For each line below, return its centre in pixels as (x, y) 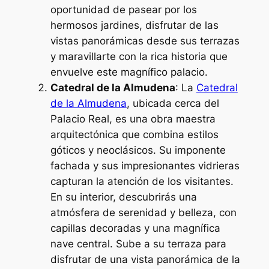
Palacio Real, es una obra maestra (133, 119)
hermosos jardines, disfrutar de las (134, 26)
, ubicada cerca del (173, 104)
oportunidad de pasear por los (123, 10)
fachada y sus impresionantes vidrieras (145, 166)
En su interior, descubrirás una (123, 197)
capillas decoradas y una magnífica (135, 228)
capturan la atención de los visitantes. (142, 182)
